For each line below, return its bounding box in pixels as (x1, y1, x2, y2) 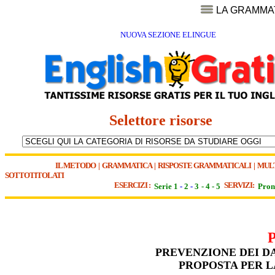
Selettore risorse (109, 112, 223, 129)
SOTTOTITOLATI (5, 171, 64, 180)
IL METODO (55, 161, 96, 170)
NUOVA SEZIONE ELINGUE (120, 30, 216, 40)
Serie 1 (154, 182, 178, 191)
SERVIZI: (224, 180, 257, 190)
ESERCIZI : (114, 180, 153, 190)
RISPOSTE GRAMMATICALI (158, 161, 251, 170)
